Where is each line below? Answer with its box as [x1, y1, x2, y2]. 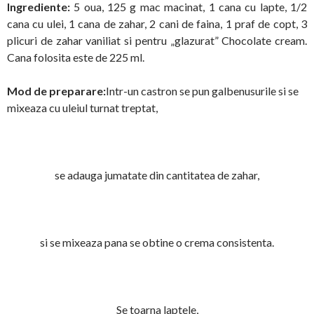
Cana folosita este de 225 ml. [7, 50, 144, 64]
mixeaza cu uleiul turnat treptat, [7, 101, 158, 115]
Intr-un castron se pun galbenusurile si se [106, 84, 299, 98]
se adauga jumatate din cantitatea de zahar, [55, 168, 259, 182]
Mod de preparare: [7, 84, 106, 98]
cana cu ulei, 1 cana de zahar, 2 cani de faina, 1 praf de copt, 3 [7, 17, 307, 31]
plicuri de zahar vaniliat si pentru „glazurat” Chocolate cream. [7, 34, 307, 48]
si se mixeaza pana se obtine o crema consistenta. [40, 235, 274, 250]
